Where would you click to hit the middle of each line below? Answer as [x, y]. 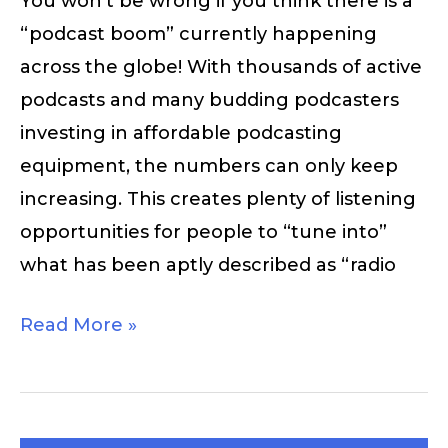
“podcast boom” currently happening [198, 33]
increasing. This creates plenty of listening [218, 198]
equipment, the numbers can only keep [209, 165]
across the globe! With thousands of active [221, 66]
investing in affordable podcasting [181, 132]
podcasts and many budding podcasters [209, 99]
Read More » [78, 324]
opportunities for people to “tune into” [203, 231]
